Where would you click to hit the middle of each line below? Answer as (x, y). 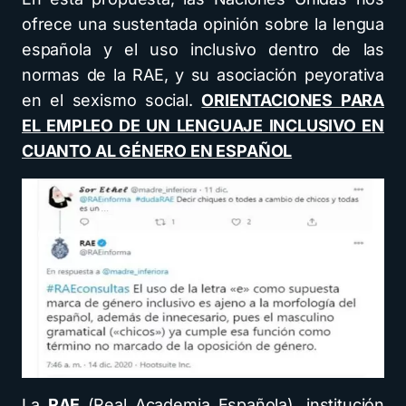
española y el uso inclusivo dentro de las (203, 49)
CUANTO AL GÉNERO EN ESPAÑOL (157, 151)
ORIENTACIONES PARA (293, 100)
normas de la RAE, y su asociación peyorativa (203, 75)
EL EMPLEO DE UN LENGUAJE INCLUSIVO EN (203, 126)
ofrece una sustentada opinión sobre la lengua (203, 24)
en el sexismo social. (112, 100)
